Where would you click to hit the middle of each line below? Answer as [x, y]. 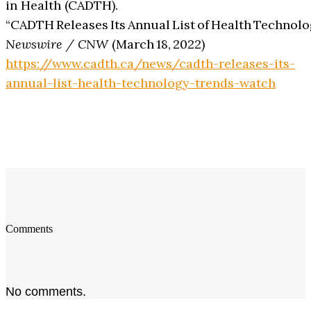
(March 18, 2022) [157, 44]
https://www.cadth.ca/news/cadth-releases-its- [150, 64]
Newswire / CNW [57, 44]
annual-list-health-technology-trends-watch [141, 83]
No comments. [46, 292]
